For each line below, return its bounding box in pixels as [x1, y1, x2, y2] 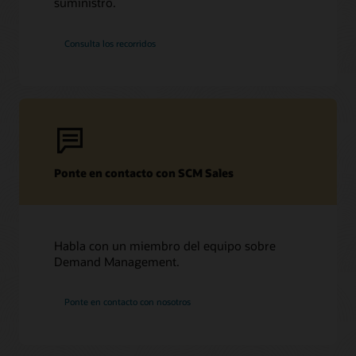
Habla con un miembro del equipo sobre [54, 237, 277, 253]
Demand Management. [54, 253, 180, 269]
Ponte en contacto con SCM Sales [54, 165, 234, 181]
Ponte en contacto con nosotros [64, 296, 192, 308]
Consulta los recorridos [64, 37, 157, 49]
